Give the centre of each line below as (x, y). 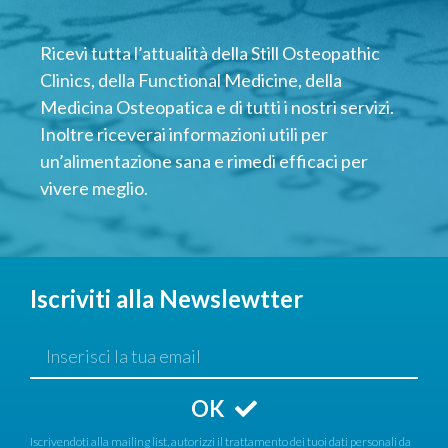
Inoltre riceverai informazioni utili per (184, 134)
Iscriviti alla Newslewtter (166, 298)
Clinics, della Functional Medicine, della (191, 80)
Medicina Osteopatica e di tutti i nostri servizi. (217, 107)
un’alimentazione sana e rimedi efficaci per (204, 161)
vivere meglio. (94, 188)
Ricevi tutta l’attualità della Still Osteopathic (210, 53)
